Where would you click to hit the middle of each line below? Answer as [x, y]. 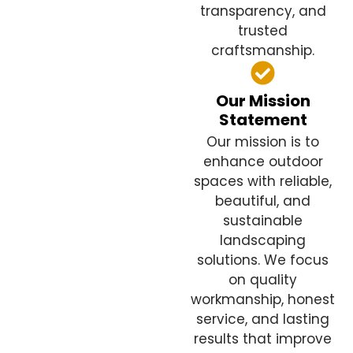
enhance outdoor [263, 162]
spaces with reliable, [263, 182]
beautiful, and [263, 201]
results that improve [263, 339]
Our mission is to [263, 142]
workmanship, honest [263, 300]
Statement [263, 120]
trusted [263, 31]
